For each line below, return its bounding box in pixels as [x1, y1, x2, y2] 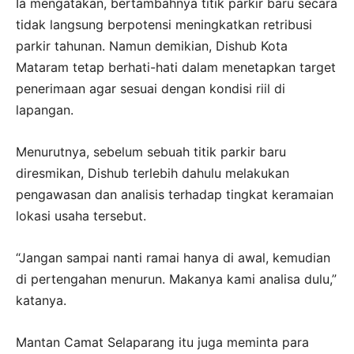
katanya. [16, 292, 66, 308]
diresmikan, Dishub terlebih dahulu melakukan [16, 164, 289, 181]
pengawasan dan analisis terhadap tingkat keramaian [16, 186, 333, 202]
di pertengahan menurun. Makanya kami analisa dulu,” [16, 270, 337, 287]
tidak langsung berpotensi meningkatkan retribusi [16, 16, 312, 32]
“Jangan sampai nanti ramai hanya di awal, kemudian [16, 249, 330, 265]
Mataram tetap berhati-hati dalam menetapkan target [16, 58, 336, 75]
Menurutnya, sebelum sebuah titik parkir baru [16, 143, 286, 160]
